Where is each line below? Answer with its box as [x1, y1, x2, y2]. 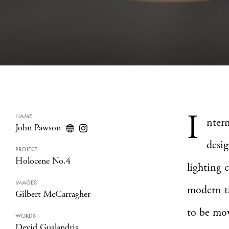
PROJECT [15, 145, 37, 153]
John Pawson [15, 122, 61, 133]
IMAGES [15, 178, 37, 187]
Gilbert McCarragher [15, 188, 90, 200]
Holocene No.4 [15, 155, 71, 167]
